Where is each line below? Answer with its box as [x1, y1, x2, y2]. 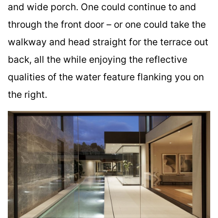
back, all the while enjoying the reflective [8, 53, 187, 65]
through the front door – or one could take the [8, 18, 206, 30]
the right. [8, 88, 47, 100]
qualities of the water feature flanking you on [8, 71, 204, 83]
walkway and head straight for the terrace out [8, 36, 208, 48]
